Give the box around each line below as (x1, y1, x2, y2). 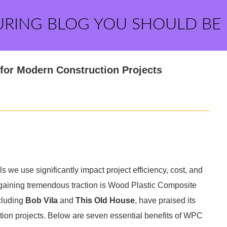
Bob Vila (25, 196, 58, 205)
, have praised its (135, 196, 196, 205)
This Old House (75, 196, 135, 205)
